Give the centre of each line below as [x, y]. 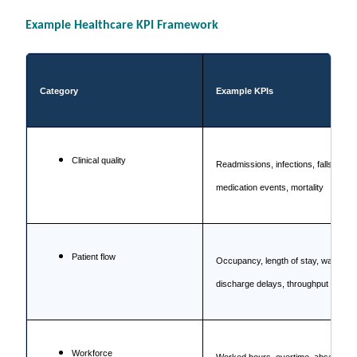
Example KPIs [244, 91]
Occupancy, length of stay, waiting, [282, 261]
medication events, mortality [269, 188]
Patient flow [93, 257]
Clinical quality [98, 161]
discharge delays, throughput [272, 284]
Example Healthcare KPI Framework [122, 25]
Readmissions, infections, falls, [275, 165]
